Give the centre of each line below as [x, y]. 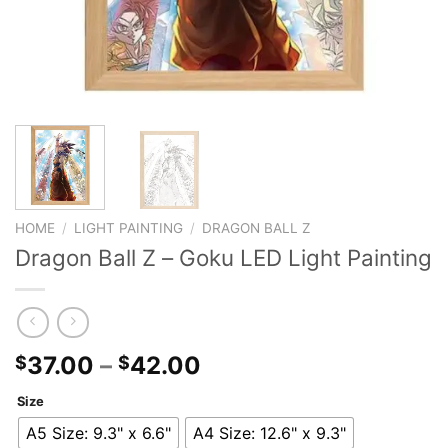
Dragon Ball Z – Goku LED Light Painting [223, 257]
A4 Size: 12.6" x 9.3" [269, 432]
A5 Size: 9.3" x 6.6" [98, 432]
